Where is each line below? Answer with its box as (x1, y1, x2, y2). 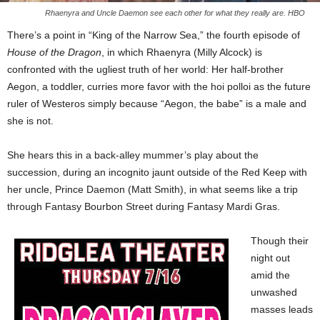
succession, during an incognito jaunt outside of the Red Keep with (7, 166, 307, 178)
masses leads (251, 304, 313, 315)
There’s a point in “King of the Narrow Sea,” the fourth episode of (7, 29, 300, 41)
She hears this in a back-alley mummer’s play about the (7, 149, 259, 161)
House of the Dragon (7, 46, 101, 58)
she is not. (7, 115, 54, 126)
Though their (251, 235, 309, 246)
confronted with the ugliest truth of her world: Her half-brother (7, 64, 284, 75)
